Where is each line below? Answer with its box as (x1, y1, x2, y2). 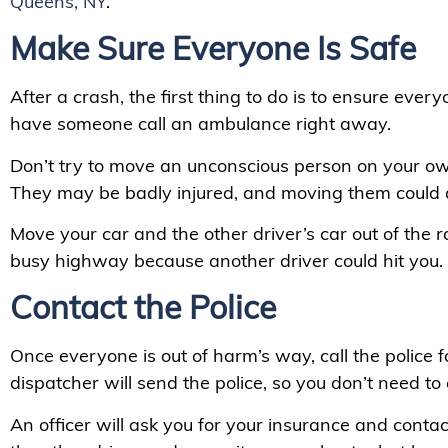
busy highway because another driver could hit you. (10, 249, 443, 273)
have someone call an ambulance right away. (10, 112, 396, 136)
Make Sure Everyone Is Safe (10, 28, 416, 69)
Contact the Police (10, 287, 276, 328)
